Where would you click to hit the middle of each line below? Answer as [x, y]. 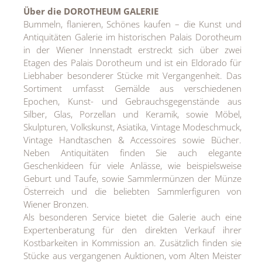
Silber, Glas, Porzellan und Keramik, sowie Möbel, [132, 114]
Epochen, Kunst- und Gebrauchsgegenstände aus [132, 101]
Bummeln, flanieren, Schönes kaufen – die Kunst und [132, 24]
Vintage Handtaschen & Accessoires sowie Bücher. [132, 139]
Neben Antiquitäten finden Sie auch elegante [132, 152]
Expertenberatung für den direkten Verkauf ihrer [132, 230]
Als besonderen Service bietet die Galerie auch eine [132, 217]
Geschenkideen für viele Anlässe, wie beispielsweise [132, 165]
